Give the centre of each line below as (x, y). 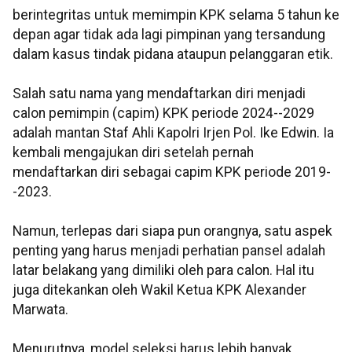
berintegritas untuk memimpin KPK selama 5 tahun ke (176, 15)
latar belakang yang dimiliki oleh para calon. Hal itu (163, 271)
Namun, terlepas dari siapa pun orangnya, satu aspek (172, 231)
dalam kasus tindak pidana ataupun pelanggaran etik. (173, 55)
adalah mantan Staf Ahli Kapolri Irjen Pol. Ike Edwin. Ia (173, 133)
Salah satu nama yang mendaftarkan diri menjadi (159, 94)
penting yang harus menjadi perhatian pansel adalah (169, 251)
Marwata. (40, 310)
